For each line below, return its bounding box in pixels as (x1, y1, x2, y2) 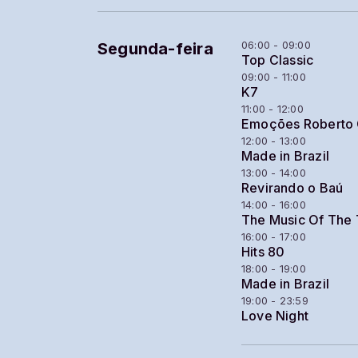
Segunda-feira (97, 39, 213, 58)
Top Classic (241, 53, 314, 68)
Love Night (241, 308, 309, 324)
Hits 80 (241, 245, 285, 260)
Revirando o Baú (241, 181, 344, 196)
